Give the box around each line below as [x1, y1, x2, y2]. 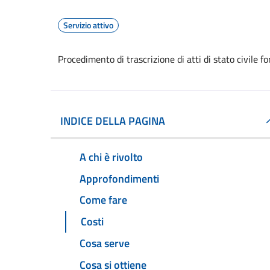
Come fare [80, 192, 127, 209]
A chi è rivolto [80, 148, 143, 165]
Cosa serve [80, 235, 130, 252]
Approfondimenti [80, 170, 159, 187]
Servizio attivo [63, 19, 113, 31]
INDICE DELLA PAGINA [60, 113, 165, 129]
